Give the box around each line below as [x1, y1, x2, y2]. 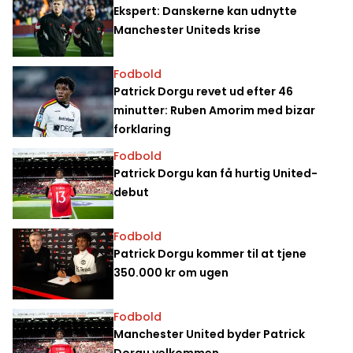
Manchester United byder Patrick [113, 325, 305, 342]
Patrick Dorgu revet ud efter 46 [113, 83, 293, 99]
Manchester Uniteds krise [113, 21, 261, 38]
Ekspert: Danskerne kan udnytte [113, 2, 297, 19]
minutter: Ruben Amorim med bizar [113, 102, 315, 118]
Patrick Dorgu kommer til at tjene [113, 245, 307, 262]
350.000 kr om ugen [113, 264, 229, 281]
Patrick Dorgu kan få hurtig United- [113, 165, 318, 181]
